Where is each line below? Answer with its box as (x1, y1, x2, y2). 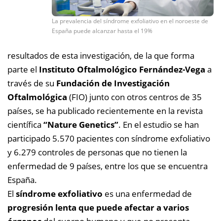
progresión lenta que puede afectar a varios (7, 201, 189, 213)
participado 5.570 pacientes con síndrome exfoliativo (7, 132, 210, 144)
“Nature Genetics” (43, 118, 118, 130)
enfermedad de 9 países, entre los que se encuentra (7, 160, 208, 172)
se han (174, 118, 199, 130)
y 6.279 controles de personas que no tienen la (7, 146, 187, 158)
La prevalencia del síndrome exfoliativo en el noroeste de (52, 17, 208, 25)
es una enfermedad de (103, 187, 192, 199)
